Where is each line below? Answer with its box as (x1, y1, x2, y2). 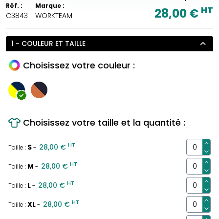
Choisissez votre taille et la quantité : (23, 116, 185, 129)
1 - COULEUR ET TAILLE (11, 39, 86, 49)
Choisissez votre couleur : (23, 59, 135, 72)
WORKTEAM (35, 11, 72, 21)
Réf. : (6, 1, 22, 10)
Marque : (35, 1, 65, 10)
